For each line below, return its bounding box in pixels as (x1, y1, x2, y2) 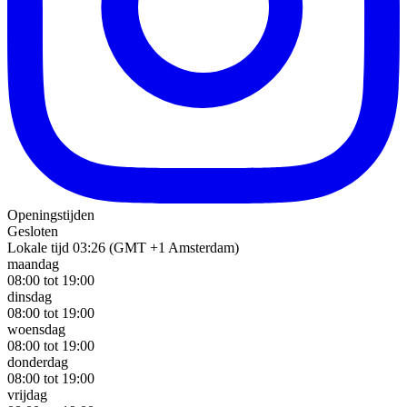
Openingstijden (7, 207, 94, 223)
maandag (7, 256, 59, 273)
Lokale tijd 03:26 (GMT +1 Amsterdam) (7, 240, 239, 256)
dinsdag (7, 289, 52, 305)
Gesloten (7, 223, 58, 240)
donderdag (7, 354, 68, 371)
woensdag (7, 322, 65, 338)
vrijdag (7, 387, 47, 403)
